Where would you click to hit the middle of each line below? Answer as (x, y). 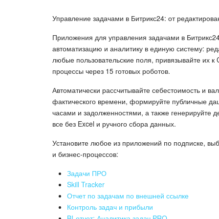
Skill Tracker (86, 184)
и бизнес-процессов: (85, 154)
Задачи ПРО (87, 173)
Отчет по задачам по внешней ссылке (128, 195)
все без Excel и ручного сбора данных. (114, 123)
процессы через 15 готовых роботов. (111, 71)
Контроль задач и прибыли (110, 207)
